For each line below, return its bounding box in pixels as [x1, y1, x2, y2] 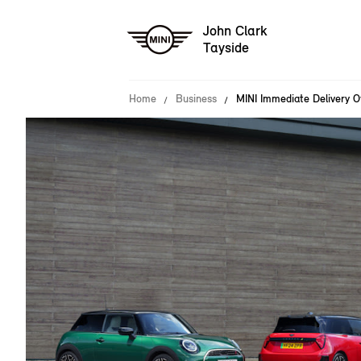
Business [176, 92, 217, 106]
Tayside [203, 39, 249, 57]
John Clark [203, 22, 267, 40]
